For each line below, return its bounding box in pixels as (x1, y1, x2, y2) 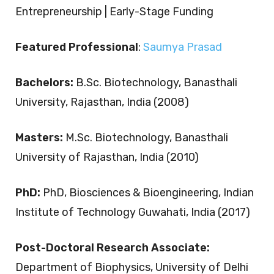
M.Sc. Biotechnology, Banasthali (65, 131, 228, 144)
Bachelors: (15, 76, 76, 89)
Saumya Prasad (143, 40, 222, 54)
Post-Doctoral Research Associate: (15, 241, 210, 254)
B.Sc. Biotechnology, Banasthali (76, 76, 237, 89)
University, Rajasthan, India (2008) (15, 95, 189, 109)
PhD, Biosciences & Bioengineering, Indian (43, 186, 254, 199)
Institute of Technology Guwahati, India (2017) (15, 206, 250, 219)
